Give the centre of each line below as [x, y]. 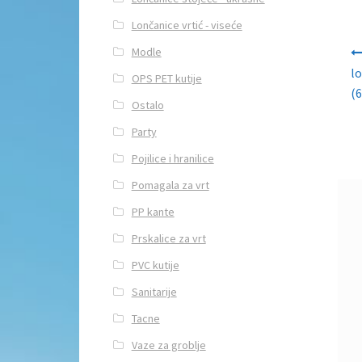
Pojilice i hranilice [173, 158]
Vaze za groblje [168, 345]
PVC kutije [155, 265]
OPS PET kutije [166, 78]
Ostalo [147, 105]
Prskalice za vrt [168, 238]
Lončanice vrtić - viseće [187, 25]
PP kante [153, 211]
